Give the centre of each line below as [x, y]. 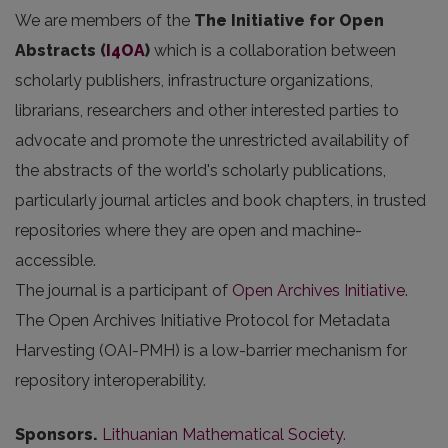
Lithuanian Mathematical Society [222, 434]
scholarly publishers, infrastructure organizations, [194, 80]
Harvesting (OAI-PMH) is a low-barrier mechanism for [211, 350]
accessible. [55, 260]
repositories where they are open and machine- [188, 230]
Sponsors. [58, 434]
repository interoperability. [110, 380]
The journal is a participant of [123, 290]
